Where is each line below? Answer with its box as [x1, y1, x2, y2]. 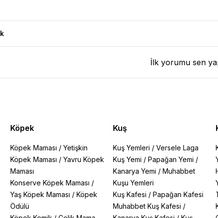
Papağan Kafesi [152, 190, 203, 199]
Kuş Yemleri [112, 144, 150, 152]
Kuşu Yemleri [112, 179, 154, 187]
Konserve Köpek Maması [10, 179, 90, 187]
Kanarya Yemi [112, 167, 156, 175]
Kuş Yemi [112, 155, 142, 163]
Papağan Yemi [147, 155, 194, 163]
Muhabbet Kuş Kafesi [112, 202, 181, 210]
